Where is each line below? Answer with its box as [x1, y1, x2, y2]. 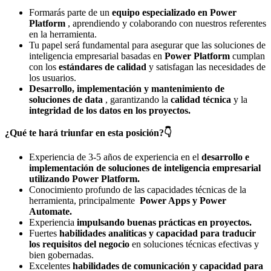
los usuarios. [29, 73, 76, 83]
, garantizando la [105, 94, 171, 105]
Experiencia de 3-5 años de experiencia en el [29, 152, 201, 163]
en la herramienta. [29, 29, 97, 40]
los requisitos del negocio [29, 239, 132, 250]
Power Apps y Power [137, 195, 226, 206]
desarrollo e [201, 152, 249, 163]
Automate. [29, 206, 72, 217]
